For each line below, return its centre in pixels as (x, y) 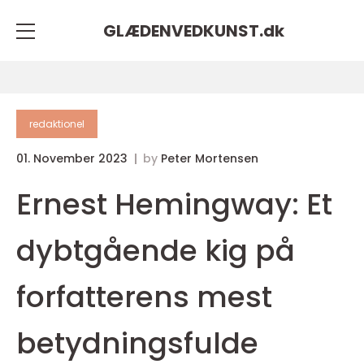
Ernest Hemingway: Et (174, 204)
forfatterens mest (144, 297)
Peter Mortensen (210, 158)
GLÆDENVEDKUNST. (183, 30)
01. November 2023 (74, 158)
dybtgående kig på (156, 251)
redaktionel (57, 124)
